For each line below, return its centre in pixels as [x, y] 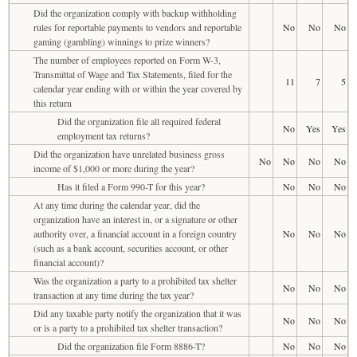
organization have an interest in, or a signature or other [135, 219]
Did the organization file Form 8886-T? [131, 345]
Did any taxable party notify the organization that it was [137, 313]
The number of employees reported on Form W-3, [127, 59]
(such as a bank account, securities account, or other [131, 247]
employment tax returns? [104, 135]
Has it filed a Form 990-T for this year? [131, 186]
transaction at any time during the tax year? [114, 294]
